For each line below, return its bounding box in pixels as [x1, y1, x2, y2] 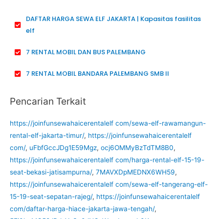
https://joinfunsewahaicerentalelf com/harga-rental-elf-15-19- [10, 156, 204, 164]
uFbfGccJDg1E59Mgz [29, 144, 97, 152]
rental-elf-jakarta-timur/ [10, 131, 84, 140]
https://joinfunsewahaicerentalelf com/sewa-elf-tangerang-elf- [10, 180, 208, 189]
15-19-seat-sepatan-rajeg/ [10, 193, 92, 201]
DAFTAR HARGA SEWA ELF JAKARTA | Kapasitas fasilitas [25, 14, 201, 23]
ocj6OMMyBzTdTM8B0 [101, 144, 174, 152]
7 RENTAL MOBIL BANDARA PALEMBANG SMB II [25, 68, 169, 78]
